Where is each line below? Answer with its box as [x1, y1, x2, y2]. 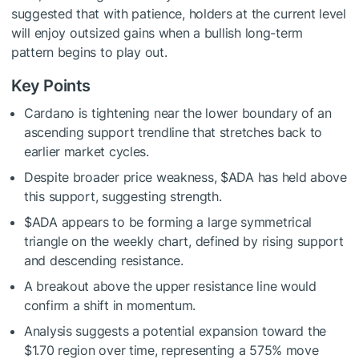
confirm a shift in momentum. [24, 296, 196, 313]
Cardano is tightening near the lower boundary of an [24, 104, 332, 121]
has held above [253, 168, 347, 185]
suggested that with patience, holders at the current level [11, 5, 346, 22]
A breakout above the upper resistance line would [24, 277, 317, 294]
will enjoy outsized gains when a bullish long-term [11, 24, 304, 41]
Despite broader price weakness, [24, 168, 221, 185]
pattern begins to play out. [11, 43, 167, 60]
